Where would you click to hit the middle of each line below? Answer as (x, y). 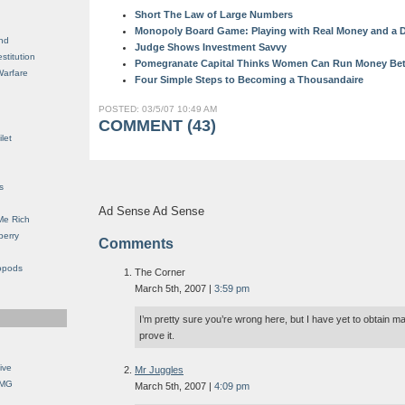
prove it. (157, 336)
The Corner (160, 273)
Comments (136, 244)
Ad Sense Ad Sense (151, 212)
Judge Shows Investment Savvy (211, 47)
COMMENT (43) (157, 126)
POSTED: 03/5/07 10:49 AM (158, 109)
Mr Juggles (159, 370)
